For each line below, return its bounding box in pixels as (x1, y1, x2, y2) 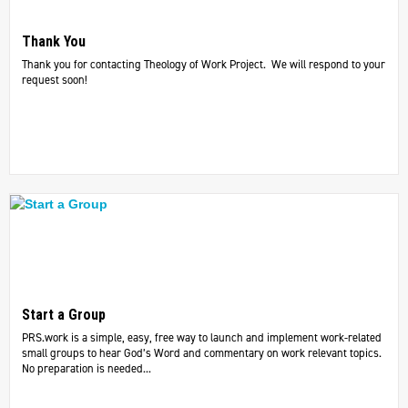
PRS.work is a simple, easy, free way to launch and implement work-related (21, 330, 382, 346)
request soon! (21, 72, 87, 88)
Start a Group (21, 306, 106, 324)
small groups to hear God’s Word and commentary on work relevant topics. (21, 345, 382, 362)
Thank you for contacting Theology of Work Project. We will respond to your (21, 56, 385, 73)
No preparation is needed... (21, 361, 151, 377)
